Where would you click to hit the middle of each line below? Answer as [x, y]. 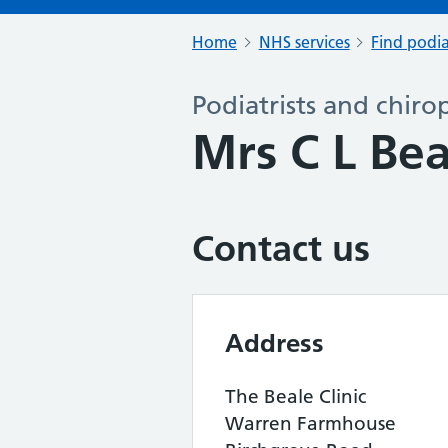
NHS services [304, 42]
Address [274, 343]
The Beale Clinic [295, 396]
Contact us [281, 248]
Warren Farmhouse [310, 423]
